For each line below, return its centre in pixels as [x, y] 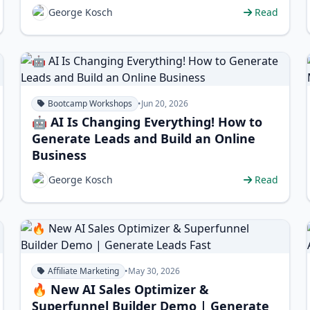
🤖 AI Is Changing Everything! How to [147, 122]
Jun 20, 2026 [165, 103]
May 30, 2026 [154, 271]
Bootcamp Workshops [90, 103]
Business [60, 155]
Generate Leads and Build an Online [144, 138]
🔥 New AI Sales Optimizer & [121, 289]
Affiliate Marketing [84, 271]
